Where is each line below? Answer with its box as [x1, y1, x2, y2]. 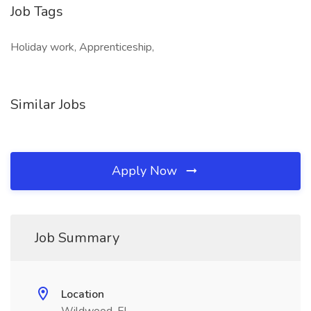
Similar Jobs [10, 95, 86, 114]
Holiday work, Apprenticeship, [10, 40, 154, 55]
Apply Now [112, 162, 180, 179]
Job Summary [35, 228, 119, 247]
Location [61, 287, 104, 302]
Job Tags [10, 2, 63, 21]
